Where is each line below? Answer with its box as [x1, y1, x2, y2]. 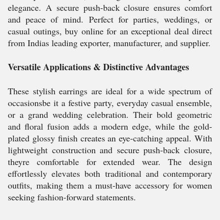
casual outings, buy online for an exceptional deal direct [8, 25, 212, 37]
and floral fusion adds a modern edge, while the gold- [8, 120, 212, 132]
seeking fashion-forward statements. [8, 191, 136, 203]
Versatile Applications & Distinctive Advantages [8, 60, 189, 73]
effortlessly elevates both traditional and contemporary [8, 167, 212, 179]
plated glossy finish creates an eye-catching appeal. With [8, 132, 212, 144]
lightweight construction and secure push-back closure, [8, 144, 212, 156]
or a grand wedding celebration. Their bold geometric [8, 109, 212, 120]
